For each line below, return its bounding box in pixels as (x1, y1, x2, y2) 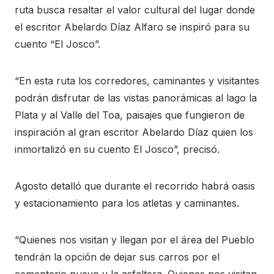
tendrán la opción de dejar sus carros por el (15, 250, 220, 263)
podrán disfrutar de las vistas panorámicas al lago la (15, 91, 257, 104)
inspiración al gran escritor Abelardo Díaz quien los (15, 125, 253, 138)
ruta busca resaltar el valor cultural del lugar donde (15, 3, 255, 16)
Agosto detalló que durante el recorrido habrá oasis (15, 179, 255, 192)
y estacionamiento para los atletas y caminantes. (15, 196, 239, 209)
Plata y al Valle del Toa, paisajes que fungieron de (15, 108, 245, 121)
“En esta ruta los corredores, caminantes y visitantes (15, 74, 259, 87)
